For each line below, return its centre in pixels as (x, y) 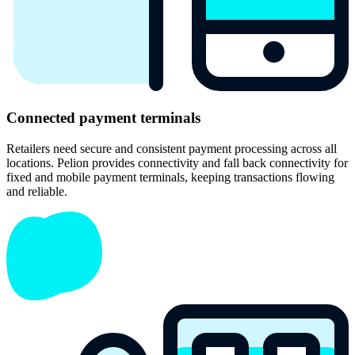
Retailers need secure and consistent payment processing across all (172, 148)
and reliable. (37, 191)
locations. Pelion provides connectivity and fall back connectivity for (177, 162)
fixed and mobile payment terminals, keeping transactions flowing (170, 177)
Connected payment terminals (103, 118)
